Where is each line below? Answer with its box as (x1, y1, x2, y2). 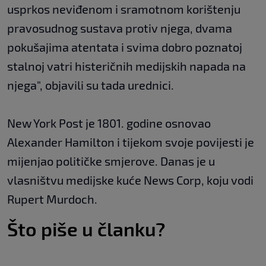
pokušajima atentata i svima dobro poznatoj (7, 40, 242, 55)
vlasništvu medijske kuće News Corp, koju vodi (7, 173, 254, 188)
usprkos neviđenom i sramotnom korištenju (7, 2, 240, 17)
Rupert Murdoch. (7, 192, 97, 207)
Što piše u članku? (7, 217, 165, 240)
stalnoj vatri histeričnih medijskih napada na (7, 59, 246, 74)
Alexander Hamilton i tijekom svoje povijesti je (7, 135, 254, 150)
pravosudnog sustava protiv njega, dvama (7, 21, 232, 36)
